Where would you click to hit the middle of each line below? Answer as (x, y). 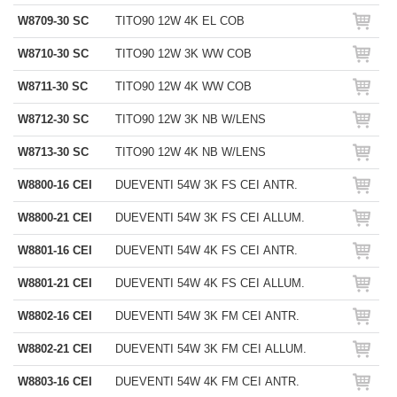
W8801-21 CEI (55, 283)
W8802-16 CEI (55, 316)
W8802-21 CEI (55, 349)
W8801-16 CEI (55, 250)
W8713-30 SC (53, 152)
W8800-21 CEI (55, 218)
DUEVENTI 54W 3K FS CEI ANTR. (206, 185)
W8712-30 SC (53, 119)
